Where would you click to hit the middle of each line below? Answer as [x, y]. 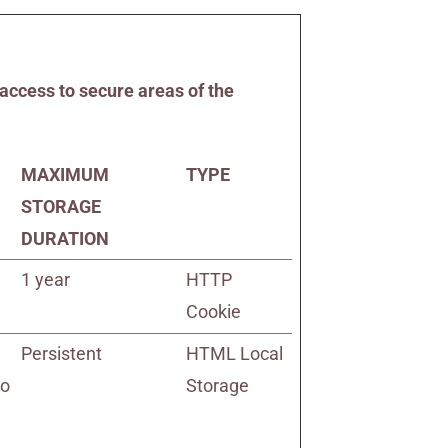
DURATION [65, 238]
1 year [46, 279]
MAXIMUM [65, 174]
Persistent [62, 353]
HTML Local [235, 353]
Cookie [214, 311]
